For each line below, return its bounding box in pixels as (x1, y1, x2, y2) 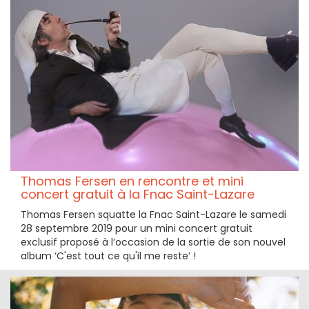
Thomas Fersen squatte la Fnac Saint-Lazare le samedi (21, 208, 286, 221)
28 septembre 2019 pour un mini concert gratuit (21, 221, 252, 235)
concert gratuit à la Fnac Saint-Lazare (21, 186, 255, 203)
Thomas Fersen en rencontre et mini (21, 172, 243, 190)
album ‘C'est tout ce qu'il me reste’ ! (21, 249, 196, 263)
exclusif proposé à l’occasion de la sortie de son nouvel (21, 235, 286, 249)
